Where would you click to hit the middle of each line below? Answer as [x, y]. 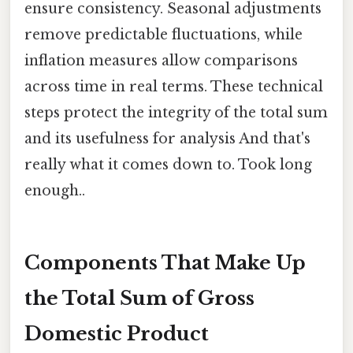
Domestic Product [117, 334]
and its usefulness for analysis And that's [167, 138]
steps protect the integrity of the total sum [176, 112]
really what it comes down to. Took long [168, 164]
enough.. [55, 190]
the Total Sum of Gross [139, 299]
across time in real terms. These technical [174, 86]
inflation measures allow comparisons [161, 60]
